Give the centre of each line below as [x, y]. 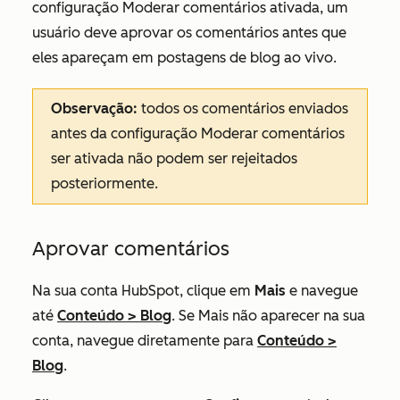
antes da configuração [126, 133]
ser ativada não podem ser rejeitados [174, 158]
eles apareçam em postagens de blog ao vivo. [186, 58]
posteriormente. [106, 183]
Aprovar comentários [131, 249]
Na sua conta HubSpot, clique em [143, 291]
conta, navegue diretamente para [145, 341]
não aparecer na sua [297, 316]
